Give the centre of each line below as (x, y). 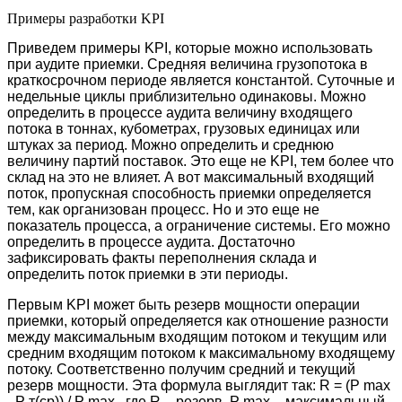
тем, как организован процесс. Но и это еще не (163, 209)
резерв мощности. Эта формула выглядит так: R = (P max (199, 385)
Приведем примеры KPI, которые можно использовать (190, 48)
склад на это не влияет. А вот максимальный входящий (191, 177)
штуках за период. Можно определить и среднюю (170, 144)
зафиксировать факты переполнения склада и (162, 258)
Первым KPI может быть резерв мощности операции (184, 304)
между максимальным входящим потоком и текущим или (197, 336)
